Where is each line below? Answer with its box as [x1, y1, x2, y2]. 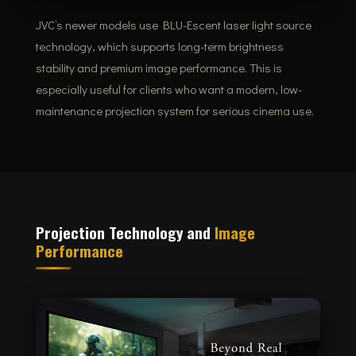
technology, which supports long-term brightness [35, 37, 284, 54]
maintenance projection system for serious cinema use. [35, 102, 314, 118]
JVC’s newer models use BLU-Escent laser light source [35, 16, 311, 33]
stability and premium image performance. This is [35, 59, 282, 75]
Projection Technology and [35, 220, 215, 243]
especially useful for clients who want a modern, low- [35, 80, 302, 97]
